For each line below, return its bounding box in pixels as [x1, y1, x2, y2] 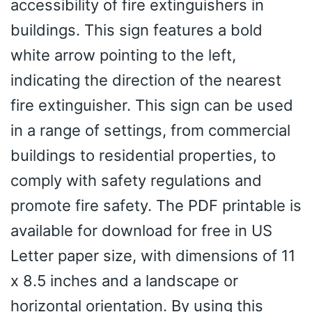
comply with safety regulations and [10, 171, 262, 190]
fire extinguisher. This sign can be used [10, 96, 293, 115]
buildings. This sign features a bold [10, 21, 263, 40]
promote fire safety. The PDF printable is [10, 196, 302, 215]
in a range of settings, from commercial [10, 121, 290, 140]
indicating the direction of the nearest [10, 71, 281, 90]
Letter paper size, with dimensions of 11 [10, 247, 295, 265]
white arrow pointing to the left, [10, 46, 236, 65]
